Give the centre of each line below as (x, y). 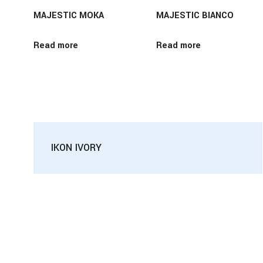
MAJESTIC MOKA (69, 16)
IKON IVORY (76, 148)
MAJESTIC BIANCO (195, 16)
